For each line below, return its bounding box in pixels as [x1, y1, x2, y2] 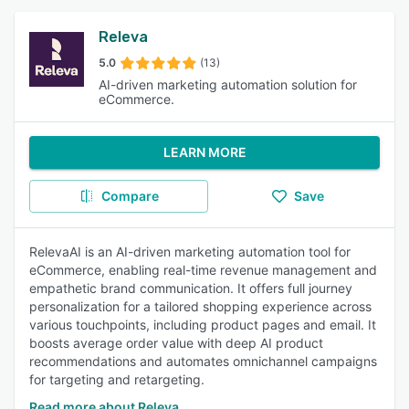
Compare [100, 188, 159, 204]
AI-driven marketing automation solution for [99, 77, 357, 92]
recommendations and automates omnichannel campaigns [29, 353, 377, 369]
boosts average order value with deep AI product [29, 335, 323, 351]
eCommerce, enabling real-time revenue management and [29, 262, 377, 278]
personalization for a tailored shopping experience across [29, 299, 372, 314]
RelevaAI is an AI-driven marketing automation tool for [29, 244, 351, 259]
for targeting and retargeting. [29, 372, 204, 387]
